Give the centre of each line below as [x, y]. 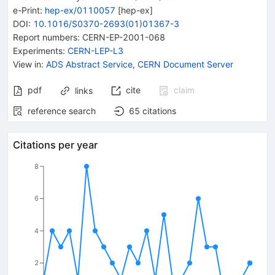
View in [27, 64]
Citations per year [55, 145]
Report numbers [45, 37]
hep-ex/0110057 [80, 10]
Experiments [38, 50]
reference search [62, 110]
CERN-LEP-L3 [95, 50]
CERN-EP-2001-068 [124, 37]
